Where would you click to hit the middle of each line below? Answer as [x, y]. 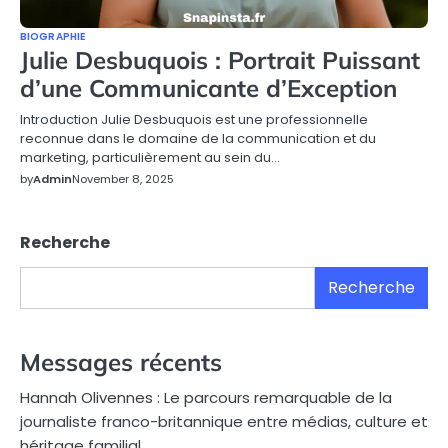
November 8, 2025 [123, 178]
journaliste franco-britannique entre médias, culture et [224, 421]
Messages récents [121, 361]
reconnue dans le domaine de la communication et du [198, 138]
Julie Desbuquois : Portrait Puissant [220, 59]
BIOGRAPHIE [52, 36]
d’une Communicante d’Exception [208, 87]
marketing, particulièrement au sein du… [150, 157]
